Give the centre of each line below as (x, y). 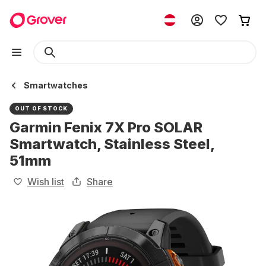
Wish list (46, 182)
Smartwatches (56, 85)
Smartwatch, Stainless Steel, (112, 144)
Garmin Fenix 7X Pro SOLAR (106, 127)
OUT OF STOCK (41, 108)
